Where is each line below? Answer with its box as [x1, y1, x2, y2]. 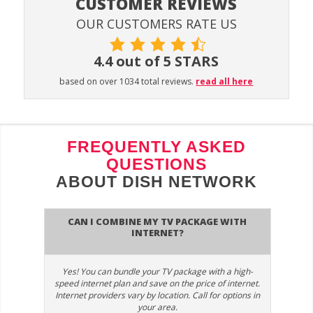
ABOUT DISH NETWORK [55, 173, 257, 191]
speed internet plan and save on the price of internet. [54, 277, 261, 290]
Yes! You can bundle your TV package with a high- [61, 265, 253, 278]
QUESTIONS [105, 155, 207, 174]
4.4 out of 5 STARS [94, 52, 219, 71]
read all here [196, 75, 254, 88]
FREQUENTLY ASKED [66, 138, 246, 156]
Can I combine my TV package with [68, 212, 247, 229]
